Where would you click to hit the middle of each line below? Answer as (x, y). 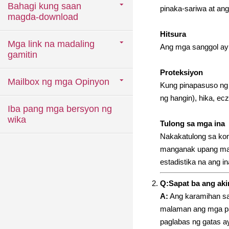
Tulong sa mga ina (192, 123)
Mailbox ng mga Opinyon (59, 82)
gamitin (22, 55)
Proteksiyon (181, 72)
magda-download (43, 17)
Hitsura (173, 34)
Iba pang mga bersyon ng (60, 109)
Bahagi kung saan (44, 6)
